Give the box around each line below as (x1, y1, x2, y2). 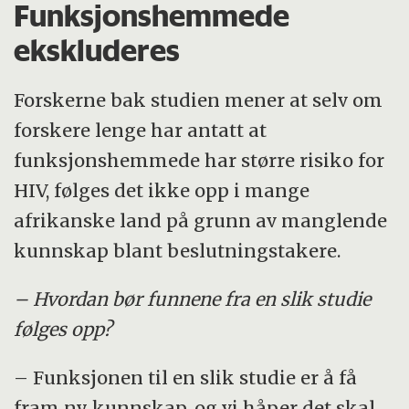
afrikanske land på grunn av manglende (14, 208, 388, 232)
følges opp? (14, 317, 113, 341)
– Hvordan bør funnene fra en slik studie (14, 287, 372, 310)
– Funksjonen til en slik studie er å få (14, 365, 358, 389)
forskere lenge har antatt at (14, 118, 267, 142)
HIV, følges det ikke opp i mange (14, 178, 310, 202)
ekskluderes (14, 32, 181, 69)
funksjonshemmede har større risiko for (14, 148, 385, 172)
